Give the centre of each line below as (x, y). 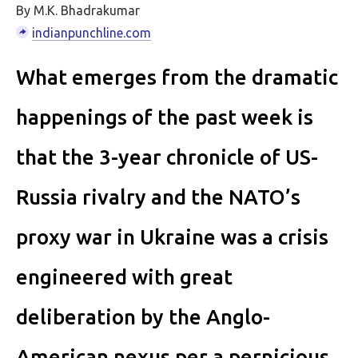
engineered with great (124, 277)
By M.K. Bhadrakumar (78, 10)
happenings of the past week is (165, 117)
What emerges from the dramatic (177, 77)
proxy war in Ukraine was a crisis (172, 237)
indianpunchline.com (91, 33)
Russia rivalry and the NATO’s (158, 197)
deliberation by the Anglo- (143, 317)
